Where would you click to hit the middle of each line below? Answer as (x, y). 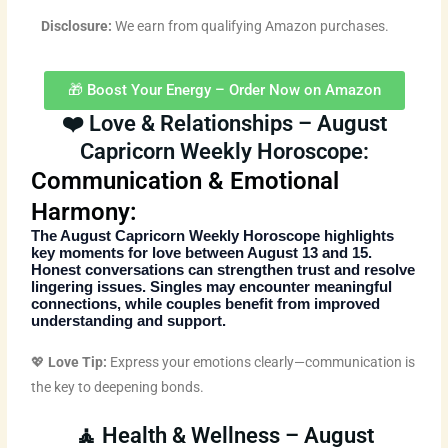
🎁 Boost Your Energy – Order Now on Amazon (224, 89)
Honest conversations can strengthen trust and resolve (223, 269)
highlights (357, 235)
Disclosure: (77, 26)
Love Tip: (78, 361)
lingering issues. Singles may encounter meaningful (212, 286)
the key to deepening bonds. (118, 386)
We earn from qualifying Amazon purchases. (251, 26)
